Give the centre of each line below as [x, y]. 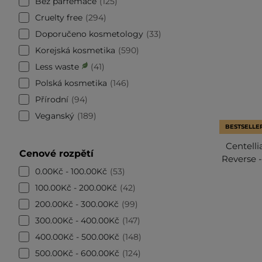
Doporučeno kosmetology [89, 34]
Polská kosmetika [71, 83]
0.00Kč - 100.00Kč [71, 171]
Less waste [57, 66]
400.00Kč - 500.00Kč [77, 237]
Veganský [55, 116]
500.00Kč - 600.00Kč [77, 253]
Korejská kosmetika [75, 50]
